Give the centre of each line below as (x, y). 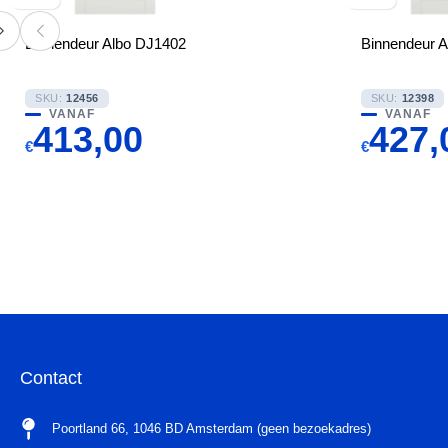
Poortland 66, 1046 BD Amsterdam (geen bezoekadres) (211, 428)
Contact (51, 378)
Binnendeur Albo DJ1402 (106, 43)
